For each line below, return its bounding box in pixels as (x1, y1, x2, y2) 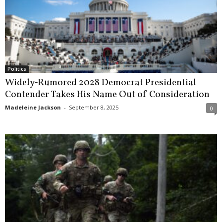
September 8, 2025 (69, 104, 118, 111)
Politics (7, 65, 26, 73)
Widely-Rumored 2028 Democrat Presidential (5, 76, 196, 90)
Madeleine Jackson (5, 104, 61, 111)
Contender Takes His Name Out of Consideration (5, 88, 210, 102)
